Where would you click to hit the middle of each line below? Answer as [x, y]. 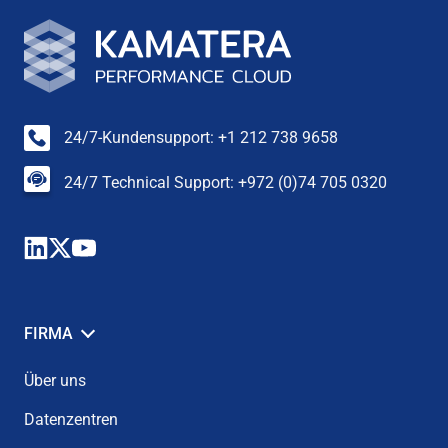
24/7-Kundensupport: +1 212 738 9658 [201, 137]
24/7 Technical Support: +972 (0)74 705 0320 [225, 182]
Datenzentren [71, 419]
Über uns [55, 380]
